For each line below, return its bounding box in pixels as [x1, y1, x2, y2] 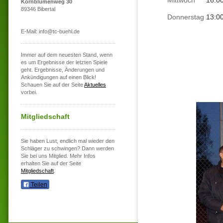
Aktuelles [84, 82, 106, 88]
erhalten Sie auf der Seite [21, 160, 81, 166]
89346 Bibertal [21, 6, 55, 12]
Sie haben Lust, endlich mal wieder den [21, 138, 114, 144]
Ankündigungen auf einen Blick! [21, 74, 96, 80]
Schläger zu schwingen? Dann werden [21, 145, 114, 151]
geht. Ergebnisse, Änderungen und [21, 67, 105, 73]
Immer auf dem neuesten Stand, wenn [21, 52, 112, 58]
